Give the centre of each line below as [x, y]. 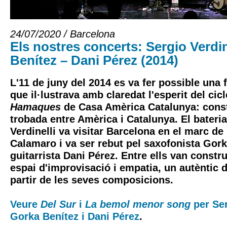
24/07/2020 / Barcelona [63, 34]
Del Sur [58, 204]
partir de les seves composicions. [92, 180]
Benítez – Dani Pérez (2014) [94, 60]
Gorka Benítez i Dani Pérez [75, 216]
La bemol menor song [138, 204]
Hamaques [35, 107]
